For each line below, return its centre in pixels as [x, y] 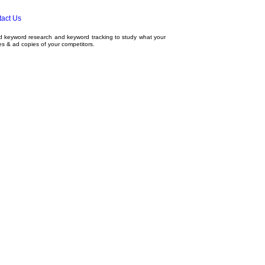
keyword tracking [90, 37]
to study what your [139, 37]
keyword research [28, 37]
